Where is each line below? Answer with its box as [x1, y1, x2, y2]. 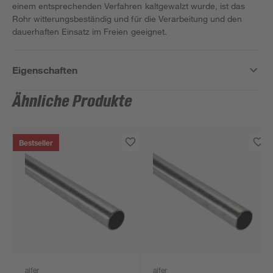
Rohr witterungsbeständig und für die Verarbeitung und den [12, 13, 242, 24]
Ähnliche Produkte [12, 93, 133, 111]
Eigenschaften [12, 64, 78, 76]
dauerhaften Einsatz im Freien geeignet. [12, 26, 167, 37]
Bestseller [19, 140, 54, 147]
